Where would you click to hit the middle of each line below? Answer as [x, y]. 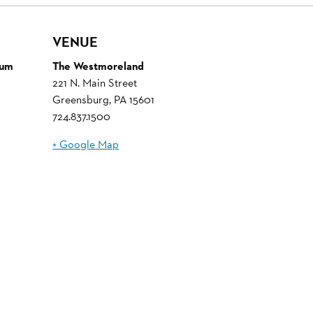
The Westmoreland [99, 66]
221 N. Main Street [95, 82]
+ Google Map [86, 144]
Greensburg [81, 99]
